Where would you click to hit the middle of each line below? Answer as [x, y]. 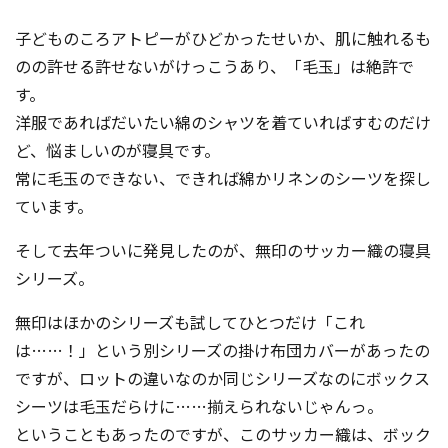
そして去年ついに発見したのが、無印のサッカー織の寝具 [223, 250]
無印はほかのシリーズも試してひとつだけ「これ [190, 322]
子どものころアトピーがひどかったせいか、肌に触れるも [223, 38]
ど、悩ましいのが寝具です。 [117, 150]
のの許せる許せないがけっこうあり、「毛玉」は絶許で [214, 66]
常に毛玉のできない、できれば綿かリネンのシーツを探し [223, 178]
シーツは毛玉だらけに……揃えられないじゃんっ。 [199, 406]
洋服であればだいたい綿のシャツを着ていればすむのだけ [223, 122]
